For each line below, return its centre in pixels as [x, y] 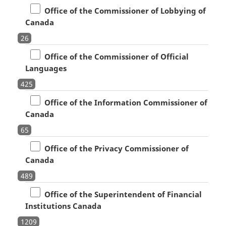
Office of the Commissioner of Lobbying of [123, 10]
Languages [46, 68]
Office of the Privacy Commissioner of [114, 148]
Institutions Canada [63, 206]
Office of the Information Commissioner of [124, 102]
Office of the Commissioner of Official [114, 56]
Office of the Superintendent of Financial [121, 194]
